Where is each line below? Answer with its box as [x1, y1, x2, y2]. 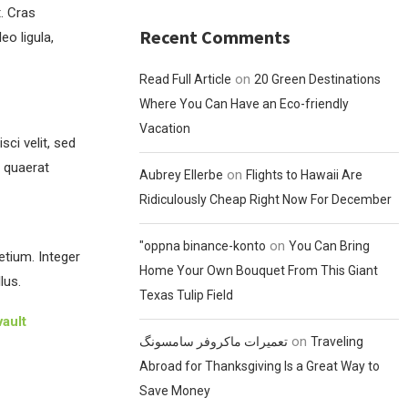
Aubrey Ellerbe [139, 168, 224, 182]
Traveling [311, 334, 364, 349]
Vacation [139, 121, 191, 136]
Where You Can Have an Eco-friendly [139, 97, 350, 111]
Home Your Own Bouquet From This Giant [139, 263, 379, 278]
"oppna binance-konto [139, 239, 267, 253]
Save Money [139, 383, 211, 398]
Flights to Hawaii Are [246, 168, 363, 182]
